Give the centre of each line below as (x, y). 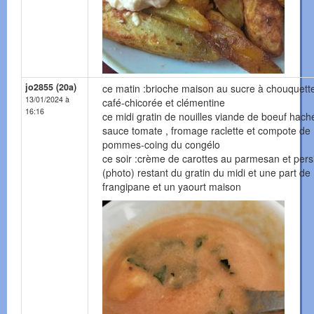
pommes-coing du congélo (161, 145)
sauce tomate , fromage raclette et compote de (206, 131)
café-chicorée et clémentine (164, 103)
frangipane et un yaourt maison (172, 187)
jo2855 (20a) (51, 87)
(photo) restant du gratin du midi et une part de (206, 173)
